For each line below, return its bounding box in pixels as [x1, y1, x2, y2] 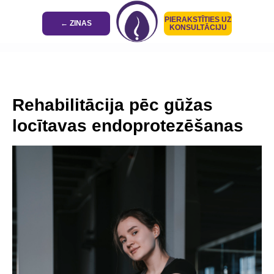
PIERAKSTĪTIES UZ [165, 15, 231, 24]
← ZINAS [61, 19, 92, 28]
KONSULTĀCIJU [169, 23, 227, 32]
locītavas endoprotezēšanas [12, 116, 243, 135]
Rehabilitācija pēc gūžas [12, 95, 213, 114]
